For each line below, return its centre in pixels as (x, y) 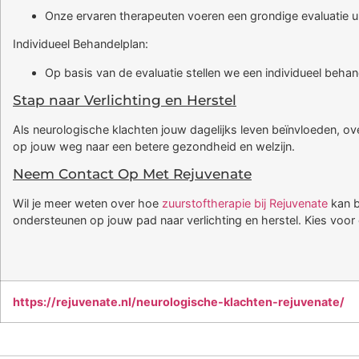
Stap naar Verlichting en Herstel (125, 101)
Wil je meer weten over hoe (87, 204)
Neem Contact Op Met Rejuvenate (132, 174)
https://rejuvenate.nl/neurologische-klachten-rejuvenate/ (179, 302)
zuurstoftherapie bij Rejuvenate (245, 204)
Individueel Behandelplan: (81, 44)
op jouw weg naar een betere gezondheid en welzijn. (154, 147)
